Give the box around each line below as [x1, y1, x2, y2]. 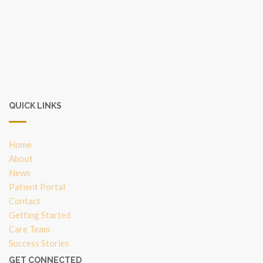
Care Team [9, 224, 50, 235]
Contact [9, 195, 41, 207]
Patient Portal [9, 181, 65, 193]
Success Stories [9, 238, 69, 249]
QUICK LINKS [9, 101, 62, 111]
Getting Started [9, 210, 70, 221]
